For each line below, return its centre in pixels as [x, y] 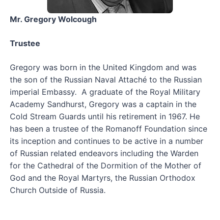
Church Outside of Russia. [58, 190]
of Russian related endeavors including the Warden [104, 153]
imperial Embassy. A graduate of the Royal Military [105, 92]
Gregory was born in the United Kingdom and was [103, 67]
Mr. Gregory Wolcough [53, 19]
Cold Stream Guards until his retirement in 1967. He [105, 116]
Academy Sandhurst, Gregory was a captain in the [103, 104]
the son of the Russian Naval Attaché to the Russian [106, 80]
